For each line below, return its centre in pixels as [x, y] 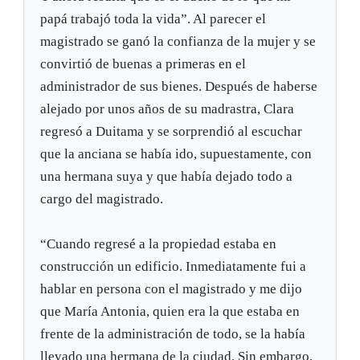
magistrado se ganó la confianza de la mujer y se [178, 42]
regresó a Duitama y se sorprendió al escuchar [172, 132]
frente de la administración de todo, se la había [173, 334]
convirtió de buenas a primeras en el [143, 64]
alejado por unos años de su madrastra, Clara [168, 109]
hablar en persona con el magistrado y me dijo [172, 289]
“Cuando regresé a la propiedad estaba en [159, 244]
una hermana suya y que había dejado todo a [167, 177]
